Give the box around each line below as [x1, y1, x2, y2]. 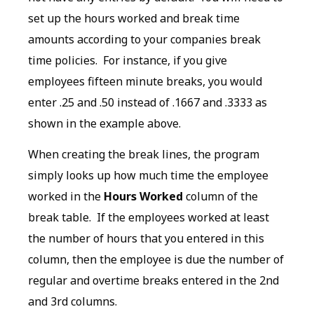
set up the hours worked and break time [28, 10, 240, 26]
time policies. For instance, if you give [28, 52, 227, 68]
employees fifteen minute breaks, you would [28, 73, 262, 89]
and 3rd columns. [28, 293, 117, 309]
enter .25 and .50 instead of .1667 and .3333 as [28, 94, 267, 110]
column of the [183, 188, 258, 204]
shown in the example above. [28, 115, 181, 131]
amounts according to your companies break [28, 31, 261, 47]
